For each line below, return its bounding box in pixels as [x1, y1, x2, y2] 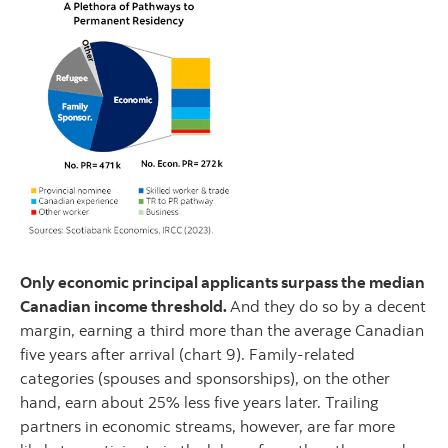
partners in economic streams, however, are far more [20, 416, 395, 436]
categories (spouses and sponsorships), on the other [20, 368, 390, 388]
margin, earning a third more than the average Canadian [20, 320, 424, 340]
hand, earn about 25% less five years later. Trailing [20, 392, 379, 412]
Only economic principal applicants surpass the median [20, 272, 425, 292]
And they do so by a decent [230, 296, 426, 316]
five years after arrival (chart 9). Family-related [20, 344, 355, 364]
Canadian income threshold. [20, 296, 230, 316]
